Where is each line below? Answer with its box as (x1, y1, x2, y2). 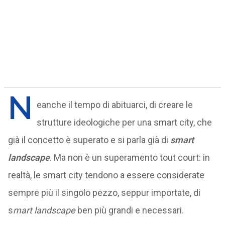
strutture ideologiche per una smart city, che (36, 117, 212, 128)
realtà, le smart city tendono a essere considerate (8, 170, 204, 180)
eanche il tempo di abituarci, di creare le (36, 99, 193, 110)
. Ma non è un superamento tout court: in (49, 152, 210, 163)
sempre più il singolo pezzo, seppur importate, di (8, 187, 200, 198)
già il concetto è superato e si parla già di (8, 135, 170, 145)
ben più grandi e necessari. (75, 205, 184, 215)
